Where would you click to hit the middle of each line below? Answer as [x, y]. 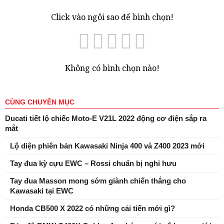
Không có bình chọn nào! [112, 68]
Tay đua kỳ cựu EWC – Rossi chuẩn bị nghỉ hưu [93, 163]
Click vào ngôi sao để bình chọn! [112, 17]
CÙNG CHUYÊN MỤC [40, 102]
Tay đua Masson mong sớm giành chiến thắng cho [98, 181]
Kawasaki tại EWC [42, 191]
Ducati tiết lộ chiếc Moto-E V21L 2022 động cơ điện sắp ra [106, 118]
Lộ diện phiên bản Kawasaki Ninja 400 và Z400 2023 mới [107, 146]
